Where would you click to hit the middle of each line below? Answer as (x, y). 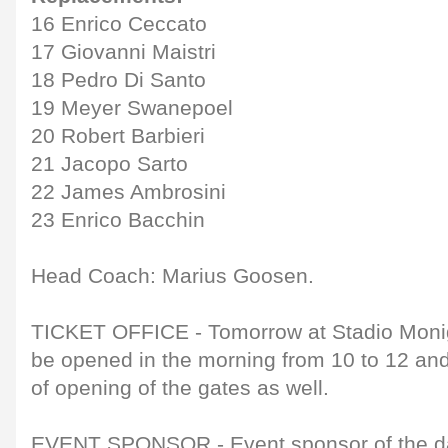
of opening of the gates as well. (180, 387)
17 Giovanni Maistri (123, 51)
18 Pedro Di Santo (118, 79)
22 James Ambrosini (128, 191)
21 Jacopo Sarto (109, 163)
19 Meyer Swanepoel (132, 107)
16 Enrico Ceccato (119, 23)
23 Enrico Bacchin (118, 219)
